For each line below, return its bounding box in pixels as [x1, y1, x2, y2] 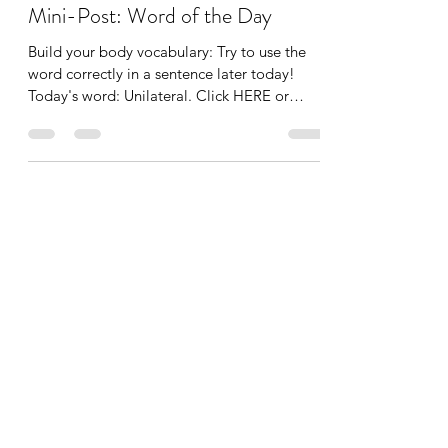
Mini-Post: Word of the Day [28, 45, 272, 77]
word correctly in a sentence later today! [28, 109, 295, 129]
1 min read [155, 13, 211, 29]
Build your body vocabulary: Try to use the [28, 87, 306, 107]
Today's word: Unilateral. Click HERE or [28, 131, 289, 151]
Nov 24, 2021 [70, 13, 137, 29]
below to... [28, 153, 99, 173]
